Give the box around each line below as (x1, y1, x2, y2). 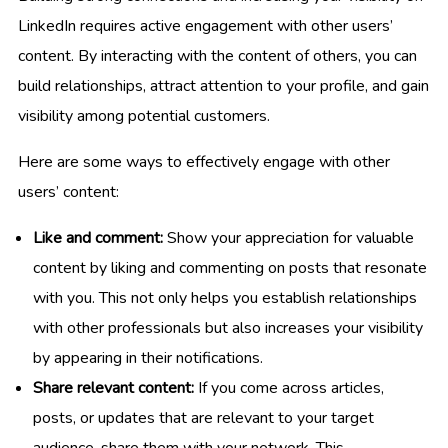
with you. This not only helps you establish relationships (33, 287, 417, 310)
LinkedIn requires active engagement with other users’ (18, 15, 393, 38)
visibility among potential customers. (18, 105, 270, 128)
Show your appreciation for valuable (163, 227, 414, 250)
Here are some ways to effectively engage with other (18, 151, 390, 174)
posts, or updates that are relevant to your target (33, 407, 374, 430)
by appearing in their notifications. (33, 347, 263, 370)
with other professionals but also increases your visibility (33, 317, 423, 340)
